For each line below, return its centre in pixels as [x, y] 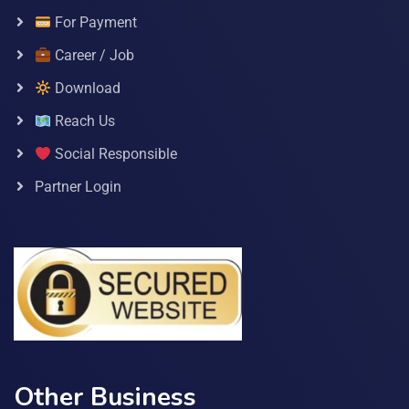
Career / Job [93, 56]
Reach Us [84, 121]
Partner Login [78, 187]
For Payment [94, 23]
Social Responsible [115, 154]
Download [86, 89]
